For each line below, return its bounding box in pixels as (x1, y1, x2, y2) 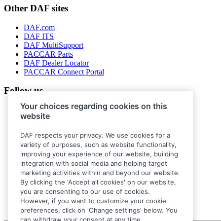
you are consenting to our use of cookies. (20, 187, 150, 196)
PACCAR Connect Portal (24, 67, 104, 76)
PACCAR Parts (24, 49, 73, 58)
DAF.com (24, 23, 55, 32)
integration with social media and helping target (20, 159, 167, 168)
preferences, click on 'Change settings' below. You (20, 206, 178, 215)
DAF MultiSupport (24, 40, 83, 49)
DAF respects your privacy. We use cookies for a (20, 131, 170, 140)
